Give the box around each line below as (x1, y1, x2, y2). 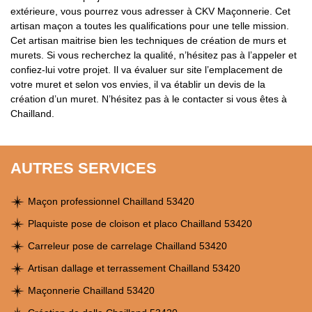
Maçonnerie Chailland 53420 (28, 285, 155, 296)
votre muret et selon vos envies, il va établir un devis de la (10, 79, 265, 90)
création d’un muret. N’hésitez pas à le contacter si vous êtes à (10, 93, 287, 104)
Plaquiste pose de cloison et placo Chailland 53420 (28, 218, 252, 229)
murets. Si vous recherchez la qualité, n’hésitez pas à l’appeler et (10, 49, 297, 61)
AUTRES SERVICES (10, 159, 157, 177)
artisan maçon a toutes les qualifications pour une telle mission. (10, 20, 289, 31)
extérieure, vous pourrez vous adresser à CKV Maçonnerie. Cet (10, 6, 290, 17)
